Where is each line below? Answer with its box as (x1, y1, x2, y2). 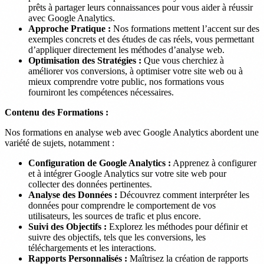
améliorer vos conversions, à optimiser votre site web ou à (28, 65, 243, 76)
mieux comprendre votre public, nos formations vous (28, 76, 224, 87)
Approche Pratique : (28, 23, 111, 34)
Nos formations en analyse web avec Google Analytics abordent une (5, 127, 259, 137)
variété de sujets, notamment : (5, 137, 114, 148)
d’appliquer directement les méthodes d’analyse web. (28, 44, 225, 55)
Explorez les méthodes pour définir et (107, 221, 247, 232)
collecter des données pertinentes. (28, 179, 152, 189)
